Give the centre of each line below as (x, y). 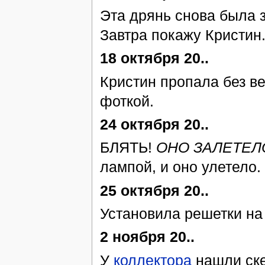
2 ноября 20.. (147, 237)
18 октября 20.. (154, 58)
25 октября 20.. (154, 190)
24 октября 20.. (154, 124)
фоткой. (127, 101)
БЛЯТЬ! (128, 148)
